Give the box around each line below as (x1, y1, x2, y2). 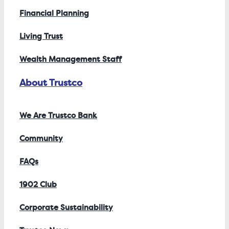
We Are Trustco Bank (19, 110, 97, 121)
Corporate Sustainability (19, 202, 113, 213)
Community (19, 133, 63, 144)
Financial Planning (19, 8, 89, 19)
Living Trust (19, 31, 63, 42)
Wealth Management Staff (19, 54, 122, 65)
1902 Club (19, 179, 57, 190)
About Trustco (19, 76, 82, 89)
